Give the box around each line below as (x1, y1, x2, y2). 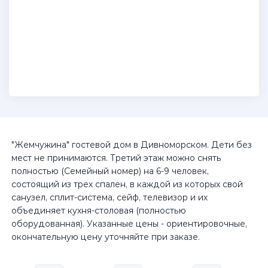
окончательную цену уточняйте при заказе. (11, 232, 200, 242)
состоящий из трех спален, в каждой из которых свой (11, 179, 243, 190)
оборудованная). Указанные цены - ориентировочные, (11, 218, 247, 229)
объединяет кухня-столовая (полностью (11, 205, 186, 216)
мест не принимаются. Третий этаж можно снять (11, 153, 221, 163)
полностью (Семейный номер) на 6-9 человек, (11, 166, 209, 176)
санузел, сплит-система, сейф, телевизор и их (11, 192, 208, 203)
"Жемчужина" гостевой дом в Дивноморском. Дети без (11, 139, 252, 150)
